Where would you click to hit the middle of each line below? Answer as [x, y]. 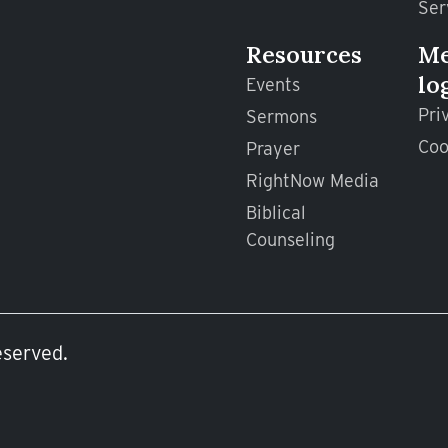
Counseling [290, 240]
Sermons [281, 117]
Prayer [273, 149]
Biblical [276, 213]
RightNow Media [312, 181]
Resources [304, 55]
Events [273, 85]
